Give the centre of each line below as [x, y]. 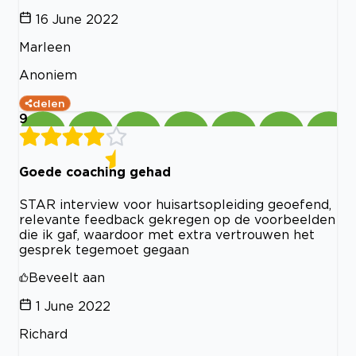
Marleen [45, 47]
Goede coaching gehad [95, 172]
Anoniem [48, 75]
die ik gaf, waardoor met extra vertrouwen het [167, 234]
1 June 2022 [73, 306]
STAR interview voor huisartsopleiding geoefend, [175, 204]
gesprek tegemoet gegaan [104, 249]
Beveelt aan [67, 277]
